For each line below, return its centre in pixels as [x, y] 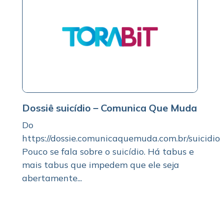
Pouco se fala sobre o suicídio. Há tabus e [108, 152]
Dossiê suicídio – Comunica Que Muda [109, 108]
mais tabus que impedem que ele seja [100, 165]
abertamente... [52, 178]
